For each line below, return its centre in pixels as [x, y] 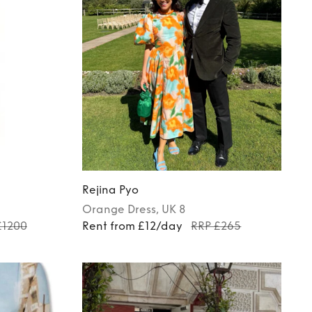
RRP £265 [216, 226]
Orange [104, 209]
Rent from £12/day [133, 226]
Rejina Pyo [111, 189]
